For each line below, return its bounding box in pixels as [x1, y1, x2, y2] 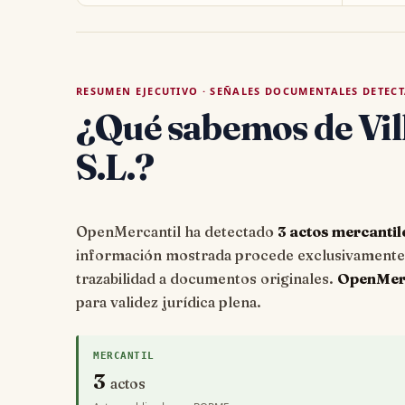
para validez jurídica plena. [76, 293, 261, 312]
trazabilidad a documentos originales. [76, 269, 337, 288]
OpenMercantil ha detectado [76, 222, 278, 241]
